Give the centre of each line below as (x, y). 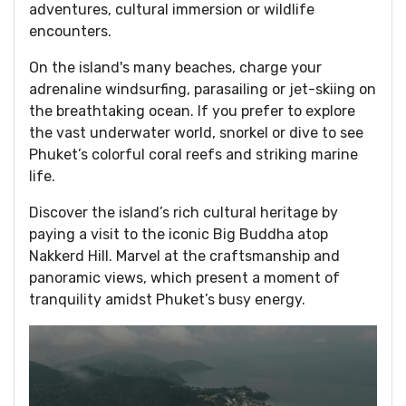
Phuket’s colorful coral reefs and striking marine (193, 154)
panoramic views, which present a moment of (184, 277)
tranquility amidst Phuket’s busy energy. (167, 299)
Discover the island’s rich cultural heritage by (184, 212)
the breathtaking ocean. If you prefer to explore (192, 111)
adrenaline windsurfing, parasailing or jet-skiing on (203, 89)
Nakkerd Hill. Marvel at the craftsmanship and (184, 256)
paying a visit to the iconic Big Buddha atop (179, 234)
